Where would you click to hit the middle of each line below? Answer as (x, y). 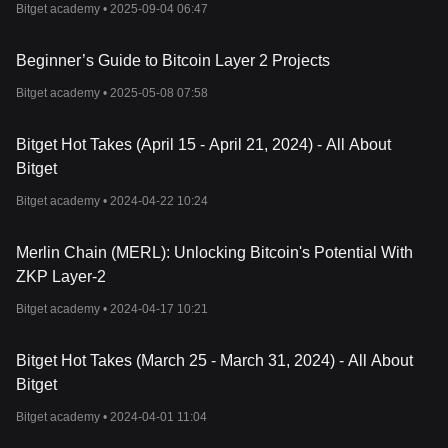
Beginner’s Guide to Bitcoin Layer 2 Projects (173, 60)
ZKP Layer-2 (61, 276)
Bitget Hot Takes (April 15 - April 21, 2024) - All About (203, 144)
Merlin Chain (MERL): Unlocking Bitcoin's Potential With (214, 252)
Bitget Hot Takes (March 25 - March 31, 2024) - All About (214, 360)
